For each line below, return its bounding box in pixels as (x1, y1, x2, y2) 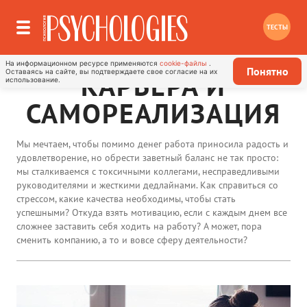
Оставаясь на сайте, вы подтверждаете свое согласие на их (5, 67, 217, 75)
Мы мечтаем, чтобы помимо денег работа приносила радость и (16, 138, 288, 150)
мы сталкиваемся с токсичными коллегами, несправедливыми (16, 165, 280, 177)
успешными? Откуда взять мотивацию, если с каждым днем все (16, 206, 287, 219)
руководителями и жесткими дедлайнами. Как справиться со (16, 179, 278, 191)
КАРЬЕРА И (81, 68, 226, 103)
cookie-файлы (160, 59, 207, 67)
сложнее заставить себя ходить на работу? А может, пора (16, 220, 262, 232)
